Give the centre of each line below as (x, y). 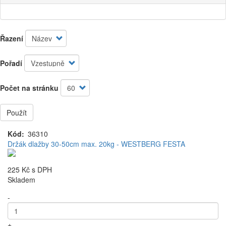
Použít (17, 112)
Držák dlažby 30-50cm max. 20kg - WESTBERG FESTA (96, 144)
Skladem (21, 180)
